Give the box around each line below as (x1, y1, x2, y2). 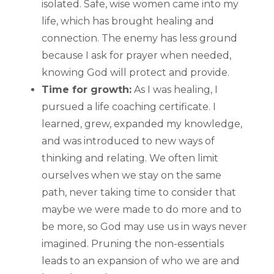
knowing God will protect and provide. (42, 66, 229, 78)
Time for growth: (42, 83, 131, 95)
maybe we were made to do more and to (42, 203, 242, 215)
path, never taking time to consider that (42, 186, 236, 198)
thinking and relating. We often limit (42, 152, 218, 164)
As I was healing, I (131, 83, 218, 95)
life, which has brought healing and (42, 15, 214, 27)
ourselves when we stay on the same (42, 169, 221, 181)
